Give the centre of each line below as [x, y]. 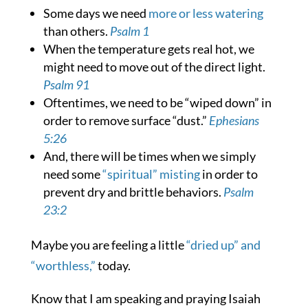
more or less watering [206, 13]
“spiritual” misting [152, 174]
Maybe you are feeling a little [108, 245]
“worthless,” [63, 266]
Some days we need [96, 13]
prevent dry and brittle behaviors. [133, 192]
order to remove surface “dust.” [126, 121]
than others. [76, 31]
